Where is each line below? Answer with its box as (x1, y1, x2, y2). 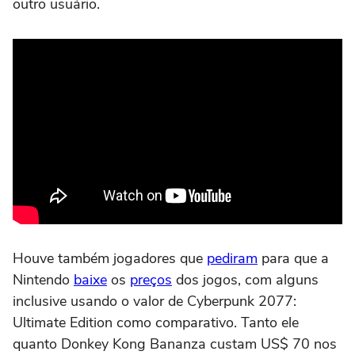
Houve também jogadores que (13, 248, 207, 268)
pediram (207, 248, 258, 268)
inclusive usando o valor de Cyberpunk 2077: (13, 291, 296, 311)
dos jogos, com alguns (172, 269, 319, 289)
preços (130, 269, 172, 289)
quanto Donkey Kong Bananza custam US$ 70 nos (13, 334, 337, 353)
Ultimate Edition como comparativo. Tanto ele (13, 312, 299, 332)
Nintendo (13, 269, 74, 289)
